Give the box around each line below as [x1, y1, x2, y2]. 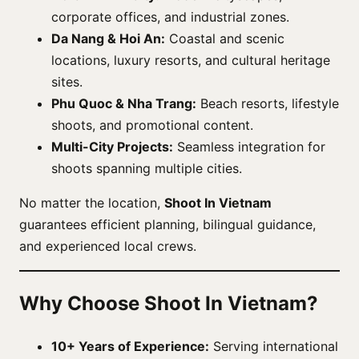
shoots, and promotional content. [51, 116, 253, 133]
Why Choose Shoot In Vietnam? [19, 291, 318, 315]
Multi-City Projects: [51, 138, 173, 155]
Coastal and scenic [165, 30, 284, 46]
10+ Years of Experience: [51, 337, 209, 354]
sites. [51, 73, 83, 90]
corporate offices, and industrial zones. [51, 8, 289, 25]
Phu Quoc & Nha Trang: [51, 95, 196, 111]
